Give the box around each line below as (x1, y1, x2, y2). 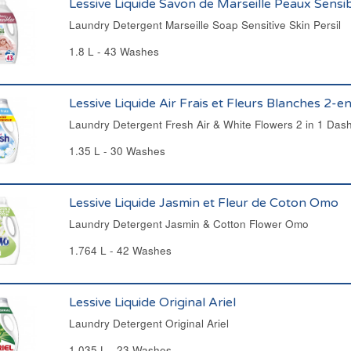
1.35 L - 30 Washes (68, 143, 165, 158)
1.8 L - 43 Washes (68, 44, 159, 59)
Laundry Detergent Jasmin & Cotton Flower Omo (68, 216, 309, 231)
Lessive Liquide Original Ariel (68, 295, 236, 310)
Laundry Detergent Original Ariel (68, 316, 229, 331)
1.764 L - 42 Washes (68, 243, 172, 258)
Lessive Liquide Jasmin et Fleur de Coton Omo (68, 195, 338, 211)
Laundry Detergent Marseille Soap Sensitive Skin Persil (68, 17, 341, 32)
